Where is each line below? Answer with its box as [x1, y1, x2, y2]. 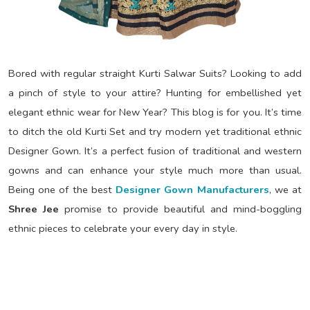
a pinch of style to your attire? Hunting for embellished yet [8, 85, 302, 100]
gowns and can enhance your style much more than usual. [8, 163, 302, 177]
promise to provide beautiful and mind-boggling [59, 201, 302, 216]
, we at [268, 182, 302, 197]
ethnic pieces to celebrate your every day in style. [8, 221, 237, 235]
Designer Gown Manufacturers [116, 182, 269, 197]
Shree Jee [8, 201, 59, 216]
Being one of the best [8, 182, 116, 197]
